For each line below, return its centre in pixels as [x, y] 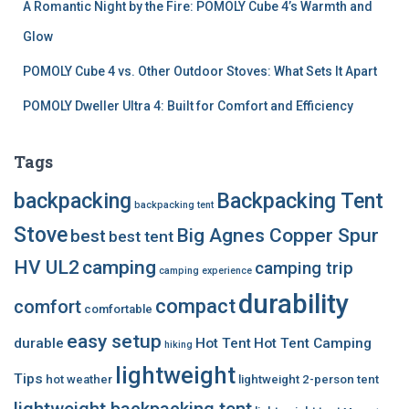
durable [39, 343]
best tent [141, 236]
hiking [178, 344]
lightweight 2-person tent [309, 379]
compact [195, 305]
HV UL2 [47, 267]
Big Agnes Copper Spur [278, 235]
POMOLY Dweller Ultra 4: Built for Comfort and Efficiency [188, 105]
